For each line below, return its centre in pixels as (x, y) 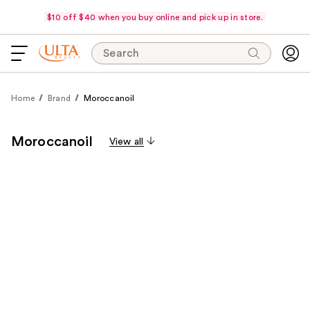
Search (121, 53)
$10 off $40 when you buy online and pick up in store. (155, 17)
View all (126, 142)
